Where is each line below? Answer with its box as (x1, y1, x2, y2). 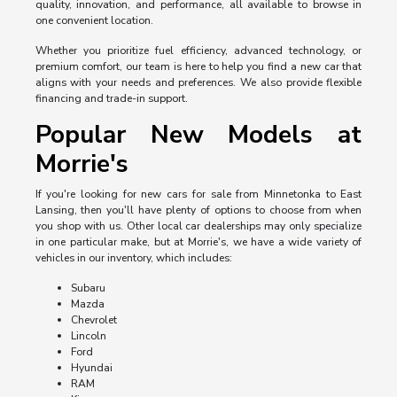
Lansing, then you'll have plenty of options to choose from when (35, 203, 362, 218)
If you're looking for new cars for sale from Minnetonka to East (35, 187, 362, 202)
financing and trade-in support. (35, 91, 188, 106)
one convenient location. (35, 13, 153, 28)
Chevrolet (70, 313, 117, 328)
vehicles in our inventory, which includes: (35, 251, 232, 266)
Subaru (70, 281, 105, 296)
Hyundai (70, 361, 113, 376)
